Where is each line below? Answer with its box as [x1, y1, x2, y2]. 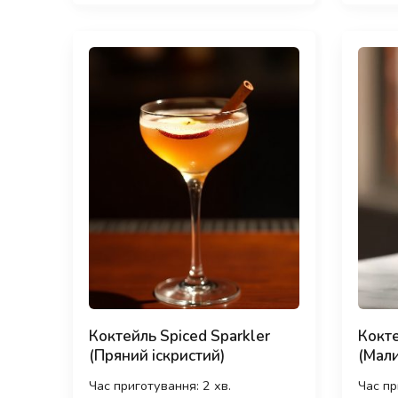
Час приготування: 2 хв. [89, 377, 231, 395]
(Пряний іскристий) [89, 346, 225, 367]
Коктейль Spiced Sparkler [89, 326, 270, 347]
